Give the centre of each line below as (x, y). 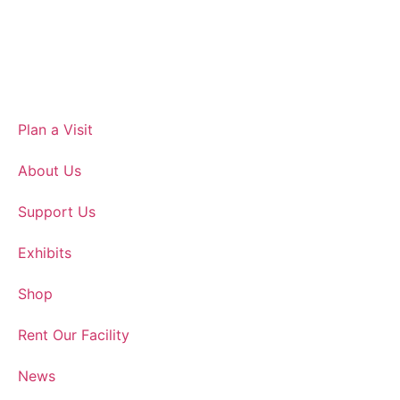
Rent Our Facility (74, 335)
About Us (50, 171)
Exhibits (45, 253)
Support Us (57, 212)
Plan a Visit (55, 129)
